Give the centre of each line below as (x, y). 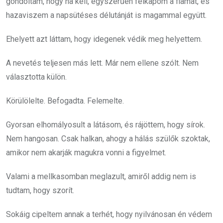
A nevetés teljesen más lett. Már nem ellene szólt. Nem (102, 63)
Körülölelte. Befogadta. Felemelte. (65, 101)
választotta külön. (36, 77)
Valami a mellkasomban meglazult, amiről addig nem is (101, 176)
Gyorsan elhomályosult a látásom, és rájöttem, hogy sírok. (106, 124)
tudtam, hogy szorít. (40, 190)
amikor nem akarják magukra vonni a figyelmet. (86, 152)
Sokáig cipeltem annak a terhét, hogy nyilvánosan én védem (109, 214)
